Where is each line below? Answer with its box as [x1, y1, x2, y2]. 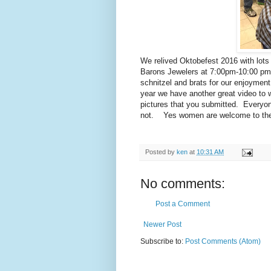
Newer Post [143, 220, 181, 229]
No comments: [140, 176, 225, 192]
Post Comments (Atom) [185, 237, 261, 246]
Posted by [145, 148, 177, 156]
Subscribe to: [140, 237, 185, 246]
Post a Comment [155, 200, 210, 209]
